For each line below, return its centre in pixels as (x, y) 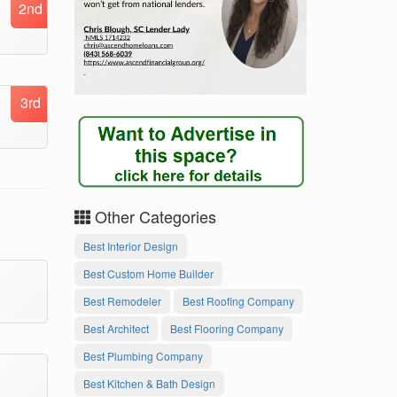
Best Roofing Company (238, 300)
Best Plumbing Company (143, 355)
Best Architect (116, 328)
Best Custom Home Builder (148, 273)
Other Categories (153, 216)
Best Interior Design (130, 245)
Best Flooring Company (226, 328)
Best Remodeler (122, 300)
